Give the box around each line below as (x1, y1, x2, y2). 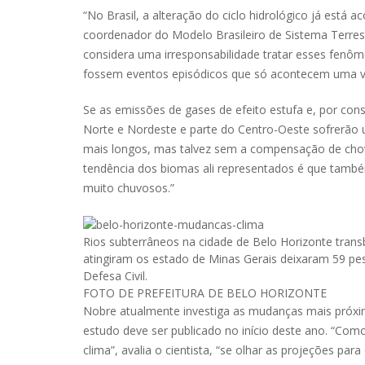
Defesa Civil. (83, 267, 147, 284)
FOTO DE (83, 284, 137, 301)
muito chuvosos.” (83, 180, 174, 196)
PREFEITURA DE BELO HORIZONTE (137, 284, 327, 301)
